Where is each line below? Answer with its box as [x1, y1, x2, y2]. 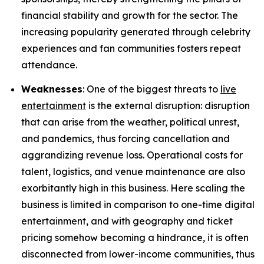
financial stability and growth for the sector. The [21, 9, 238, 21]
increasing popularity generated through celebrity [21, 25, 250, 38]
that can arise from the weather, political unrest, [21, 115, 239, 128]
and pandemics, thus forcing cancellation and [21, 132, 230, 144]
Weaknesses [21, 82, 82, 95]
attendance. [21, 58, 77, 71]
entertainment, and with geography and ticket [21, 214, 233, 227]
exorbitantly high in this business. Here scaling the [21, 181, 245, 194]
